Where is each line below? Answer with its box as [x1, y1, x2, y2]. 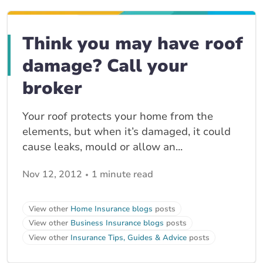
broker [22, 76, 82, 100]
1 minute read [92, 167, 153, 181]
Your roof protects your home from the [22, 109, 213, 123]
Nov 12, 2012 [22, 167, 82, 181]
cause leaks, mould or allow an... [22, 139, 183, 154]
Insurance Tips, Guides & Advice [70, 232, 187, 243]
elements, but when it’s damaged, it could [22, 124, 231, 139]
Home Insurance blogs [70, 203, 153, 214]
